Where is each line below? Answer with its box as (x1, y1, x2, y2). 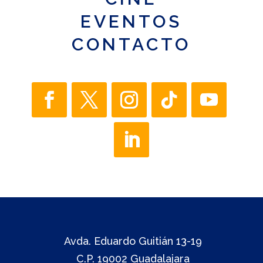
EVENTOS (80, 11, 183, 32)
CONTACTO (72, 34, 191, 55)
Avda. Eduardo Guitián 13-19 (63, 235, 202, 248)
